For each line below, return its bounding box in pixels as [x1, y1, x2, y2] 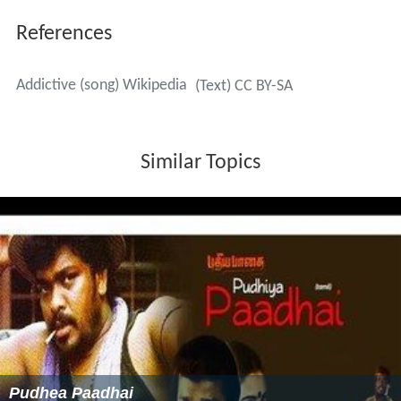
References [15, 22, 112, 45]
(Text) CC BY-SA [194, 77, 293, 95]
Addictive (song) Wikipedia [15, 76, 187, 94]
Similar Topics [141, 151, 260, 174]
